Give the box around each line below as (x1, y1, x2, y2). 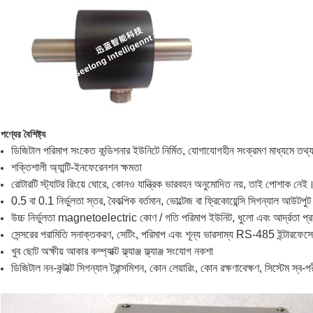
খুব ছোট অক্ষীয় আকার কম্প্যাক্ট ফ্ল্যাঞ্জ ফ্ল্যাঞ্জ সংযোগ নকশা (11, 245, 213, 258)
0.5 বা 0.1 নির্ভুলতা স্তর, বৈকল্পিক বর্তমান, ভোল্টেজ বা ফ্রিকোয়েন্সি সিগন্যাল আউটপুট (11, 195, 311, 208)
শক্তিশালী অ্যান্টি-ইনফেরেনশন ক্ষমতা (11, 161, 142, 174)
